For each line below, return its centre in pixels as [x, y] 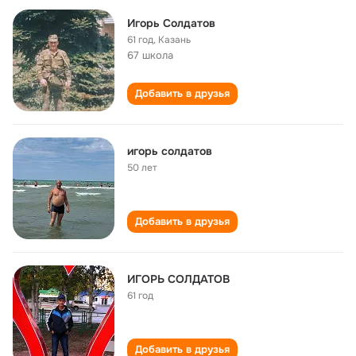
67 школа [150, 55]
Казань [174, 40]
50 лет [142, 168]
